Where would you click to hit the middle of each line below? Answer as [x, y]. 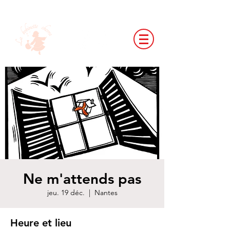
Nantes [106, 193]
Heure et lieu [41, 223]
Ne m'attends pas [82, 179]
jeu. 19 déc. [66, 193]
